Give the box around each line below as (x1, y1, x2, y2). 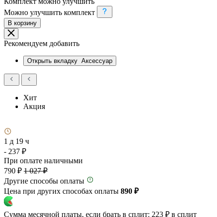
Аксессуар (81, 57, 112, 64)
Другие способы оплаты (4, 176, 84, 185)
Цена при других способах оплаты (4, 186, 121, 195)
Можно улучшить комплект (4, 8, 95, 16)
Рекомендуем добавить (4, 39, 79, 47)
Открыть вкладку (27, 57, 79, 64)
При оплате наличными (4, 156, 83, 165)
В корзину (8, 19, 37, 27)
